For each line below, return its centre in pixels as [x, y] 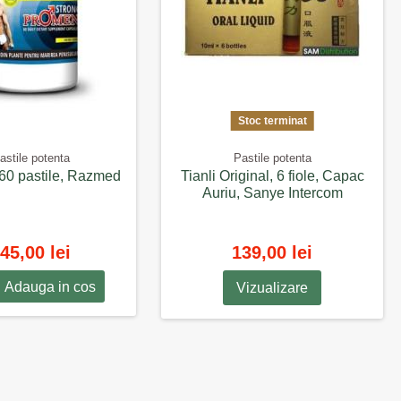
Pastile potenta [272, 158]
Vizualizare [272, 287]
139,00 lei [272, 252]
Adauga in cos [50, 287]
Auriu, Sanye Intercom [272, 193]
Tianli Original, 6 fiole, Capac [272, 176]
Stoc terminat [272, 120]
